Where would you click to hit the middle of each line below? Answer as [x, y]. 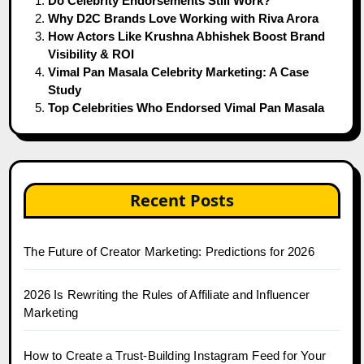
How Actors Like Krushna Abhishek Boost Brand [187, 36]
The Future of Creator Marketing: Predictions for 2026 [169, 251]
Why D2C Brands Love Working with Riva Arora [184, 18]
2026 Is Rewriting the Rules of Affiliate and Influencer [167, 294]
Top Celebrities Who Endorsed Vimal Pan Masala [186, 107]
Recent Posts [182, 200]
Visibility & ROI [91, 54]
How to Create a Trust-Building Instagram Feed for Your [175, 355]
